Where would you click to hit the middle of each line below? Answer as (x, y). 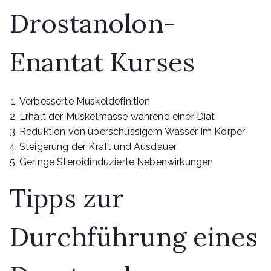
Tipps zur (67, 198)
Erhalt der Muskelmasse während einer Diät (117, 116)
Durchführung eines (134, 237)
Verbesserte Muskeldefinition (85, 101)
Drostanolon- (93, 23)
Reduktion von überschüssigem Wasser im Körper (132, 132)
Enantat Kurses (103, 62)
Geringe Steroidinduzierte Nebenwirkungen (116, 162)
